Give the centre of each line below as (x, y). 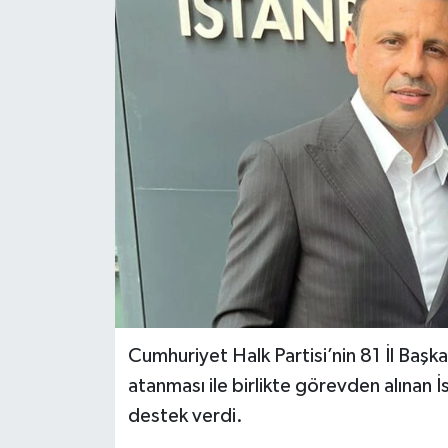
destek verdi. (185, 415)
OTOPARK (94, 86)
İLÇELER (87, 35)
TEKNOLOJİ (100, 137)
